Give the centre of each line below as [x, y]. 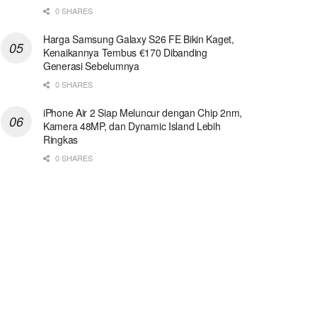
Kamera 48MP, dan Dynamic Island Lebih [132, 126]
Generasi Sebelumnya [91, 65]
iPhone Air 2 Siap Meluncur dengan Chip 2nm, [143, 112]
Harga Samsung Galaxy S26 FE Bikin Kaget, [139, 39]
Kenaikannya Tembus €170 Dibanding [125, 52]
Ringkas [61, 139]
